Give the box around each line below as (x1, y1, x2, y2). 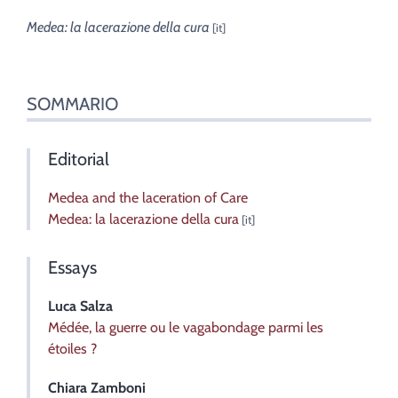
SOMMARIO (27, 92, 118, 115)
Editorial (48, 147, 109, 170)
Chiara (48, 378, 91, 396)
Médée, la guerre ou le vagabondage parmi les (48, 318, 323, 336)
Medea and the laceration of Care (48, 188, 248, 206)
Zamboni (91, 378, 146, 396)
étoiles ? (48, 339, 97, 357)
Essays (48, 256, 97, 278)
